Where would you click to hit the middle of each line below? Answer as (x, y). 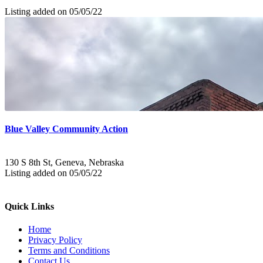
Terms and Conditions (69, 251)
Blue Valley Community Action (66, 129)
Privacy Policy (55, 240)
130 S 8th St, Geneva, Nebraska (64, 162)
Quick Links (29, 207)
